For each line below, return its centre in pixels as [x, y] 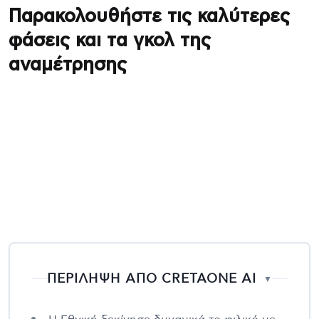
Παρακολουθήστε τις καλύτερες [149, 16]
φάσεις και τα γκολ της [110, 40]
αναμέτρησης [68, 64]
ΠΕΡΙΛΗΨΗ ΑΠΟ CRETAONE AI [152, 279]
